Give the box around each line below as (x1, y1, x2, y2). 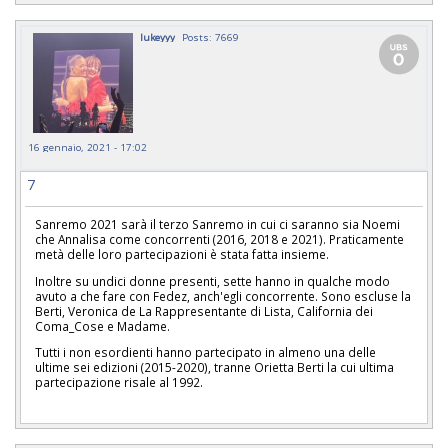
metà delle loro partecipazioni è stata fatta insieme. (35, 245, 329, 262)
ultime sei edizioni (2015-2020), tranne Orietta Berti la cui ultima (35, 359, 394, 376)
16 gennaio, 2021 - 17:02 (28, 139, 147, 154)
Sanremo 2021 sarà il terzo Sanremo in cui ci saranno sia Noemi (35, 215, 400, 232)
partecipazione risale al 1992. (35, 374, 203, 391)
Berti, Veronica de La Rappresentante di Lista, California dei (35, 302, 373, 319)
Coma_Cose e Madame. (35, 317, 170, 334)
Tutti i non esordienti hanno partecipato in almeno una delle (35, 344, 376, 361)
